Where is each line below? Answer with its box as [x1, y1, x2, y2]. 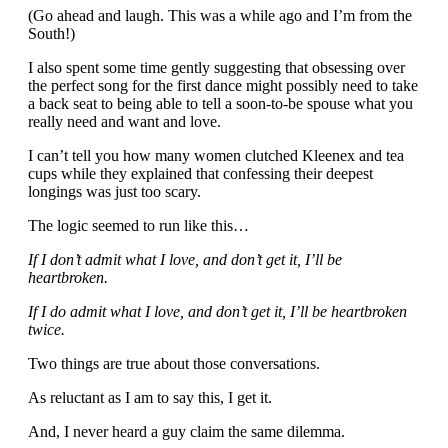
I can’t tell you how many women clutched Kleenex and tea [28, 146, 404, 164]
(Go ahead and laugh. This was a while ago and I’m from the [28, 6, 412, 24]
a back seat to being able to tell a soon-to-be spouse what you [28, 94, 413, 112]
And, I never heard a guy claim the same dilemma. [28, 422, 345, 440]
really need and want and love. [28, 112, 221, 130]
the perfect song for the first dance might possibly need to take [28, 76, 418, 94]
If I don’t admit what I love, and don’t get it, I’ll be [28, 250, 342, 268]
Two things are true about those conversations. [28, 354, 320, 372]
